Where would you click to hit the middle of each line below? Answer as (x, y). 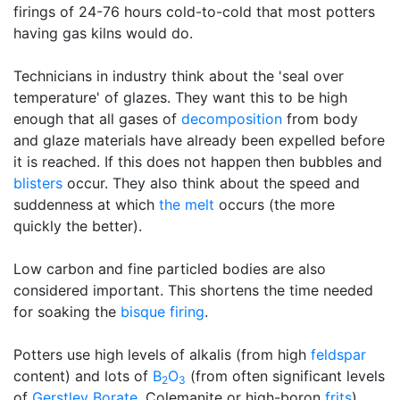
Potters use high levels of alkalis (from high (162, 354)
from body (320, 119)
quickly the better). (78, 226)
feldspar (338, 354)
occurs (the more (275, 204)
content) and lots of (83, 376)
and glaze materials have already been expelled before (199, 140)
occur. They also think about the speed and (211, 183)
